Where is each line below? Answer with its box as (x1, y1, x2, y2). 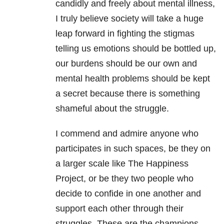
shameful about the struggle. (55, 103, 169, 114)
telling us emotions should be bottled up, (55, 43, 216, 54)
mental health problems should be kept (55, 73, 210, 84)
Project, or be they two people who (55, 173, 193, 184)
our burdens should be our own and (55, 58, 197, 69)
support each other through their (55, 203, 183, 214)
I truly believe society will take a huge (55, 13, 203, 24)
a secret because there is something (55, 88, 200, 99)
